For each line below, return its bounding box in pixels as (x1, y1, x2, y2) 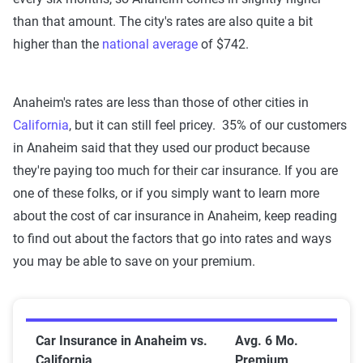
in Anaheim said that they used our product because (13, 140, 310, 156)
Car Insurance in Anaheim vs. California (26, 322, 275, 335)
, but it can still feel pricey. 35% (69, 117, 246, 134)
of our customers (246, 117, 347, 134)
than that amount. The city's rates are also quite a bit (13, 14, 313, 30)
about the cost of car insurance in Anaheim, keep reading (13, 208, 337, 224)
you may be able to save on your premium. (13, 254, 255, 270)
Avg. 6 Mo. (235, 333, 298, 349)
